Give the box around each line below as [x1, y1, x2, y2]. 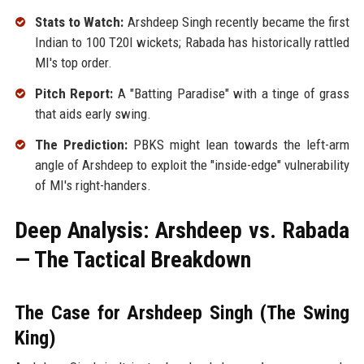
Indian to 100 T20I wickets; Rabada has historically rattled [34, 34, 350, 51]
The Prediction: [34, 136, 128, 153]
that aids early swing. [34, 106, 151, 123]
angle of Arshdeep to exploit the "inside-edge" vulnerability [34, 156, 350, 173]
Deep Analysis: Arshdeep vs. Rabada [14, 216, 350, 244]
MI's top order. [34, 54, 112, 71]
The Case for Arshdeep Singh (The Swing [14, 301, 350, 324]
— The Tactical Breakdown [14, 245, 251, 273]
